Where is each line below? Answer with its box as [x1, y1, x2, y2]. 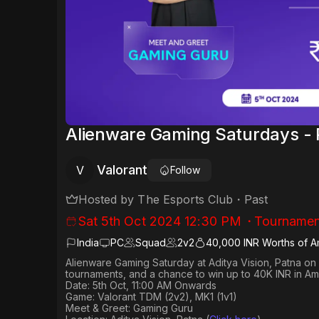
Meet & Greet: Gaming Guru [66, 302, 193, 315]
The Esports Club [137, 192, 234, 207]
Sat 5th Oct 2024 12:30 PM [78, 214, 242, 229]
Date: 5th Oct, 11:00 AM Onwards [66, 279, 216, 292]
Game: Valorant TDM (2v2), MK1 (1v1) [66, 291, 237, 303]
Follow [170, 164, 201, 177]
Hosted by [78, 192, 138, 207]
